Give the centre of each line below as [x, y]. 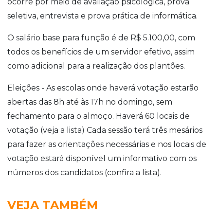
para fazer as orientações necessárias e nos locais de [107, 144]
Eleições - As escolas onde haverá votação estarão [103, 88]
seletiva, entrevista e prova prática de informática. [102, 16]
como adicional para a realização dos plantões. [96, 66]
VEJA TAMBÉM [53, 205]
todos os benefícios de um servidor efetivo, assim [101, 52]
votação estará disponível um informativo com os [102, 158]
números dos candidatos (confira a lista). [84, 172]
